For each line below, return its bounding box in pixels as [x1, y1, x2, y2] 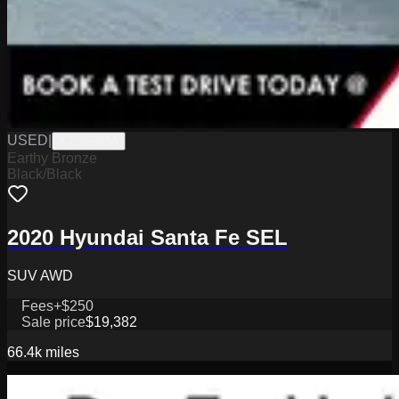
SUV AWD [7, 267, 73, 283]
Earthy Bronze [7, 151, 97, 166]
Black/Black [7, 167, 82, 182]
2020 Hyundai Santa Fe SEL [7, 224, 288, 249]
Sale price [21, 313, 85, 330]
